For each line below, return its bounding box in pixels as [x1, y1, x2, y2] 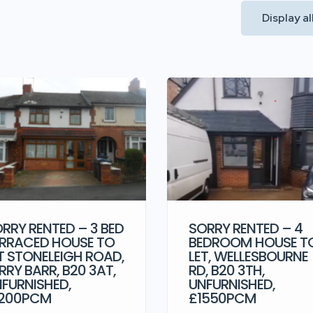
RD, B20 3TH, [189, 260, 265, 280]
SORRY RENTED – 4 [189, 218, 303, 238]
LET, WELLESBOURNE [189, 246, 308, 266]
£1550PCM [189, 288, 256, 308]
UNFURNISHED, [189, 274, 275, 294]
